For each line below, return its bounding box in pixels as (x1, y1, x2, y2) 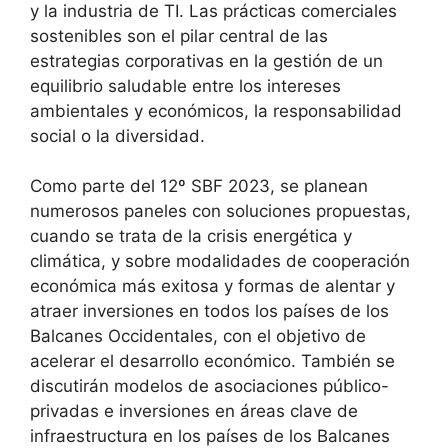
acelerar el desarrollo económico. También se (30, 351, 395, 372)
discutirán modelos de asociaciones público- (30, 376, 389, 397)
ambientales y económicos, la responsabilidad (30, 100, 402, 121)
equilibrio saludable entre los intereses (30, 75, 341, 96)
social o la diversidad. (30, 125, 205, 146)
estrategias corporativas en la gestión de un (30, 50, 383, 71)
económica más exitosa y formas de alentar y (30, 276, 395, 297)
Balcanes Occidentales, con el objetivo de (30, 326, 366, 347)
